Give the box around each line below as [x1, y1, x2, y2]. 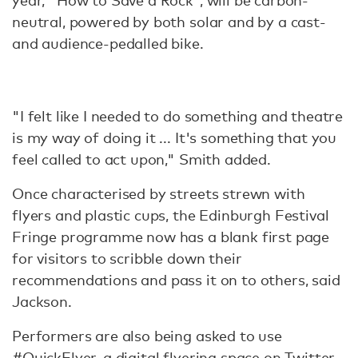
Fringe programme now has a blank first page [12, 228, 330, 245]
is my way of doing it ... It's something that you [12, 129, 337, 146]
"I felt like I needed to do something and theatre [12, 107, 344, 125]
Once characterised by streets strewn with [12, 185, 305, 202]
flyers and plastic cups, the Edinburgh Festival [12, 206, 329, 224]
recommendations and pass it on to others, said [12, 271, 340, 288]
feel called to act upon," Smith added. [12, 150, 271, 168]
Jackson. [12, 292, 72, 310]
